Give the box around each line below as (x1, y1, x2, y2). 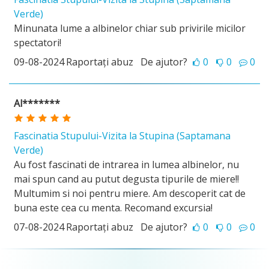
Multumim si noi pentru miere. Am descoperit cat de (14, 187, 246, 200)
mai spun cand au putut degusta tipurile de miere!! (14, 172, 239, 186)
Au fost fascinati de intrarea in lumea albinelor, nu (14, 158, 239, 171)
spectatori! (14, 36, 61, 49)
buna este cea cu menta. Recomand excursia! (14, 201, 213, 214)
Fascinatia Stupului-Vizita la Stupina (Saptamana (14, 129, 231, 142)
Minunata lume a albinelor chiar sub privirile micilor (14, 22, 246, 35)
